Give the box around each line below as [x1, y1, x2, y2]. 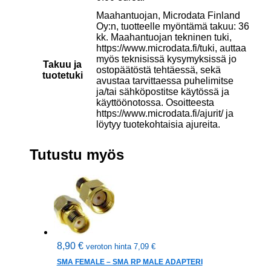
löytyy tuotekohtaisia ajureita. [96, 119, 220, 129]
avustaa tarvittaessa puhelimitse [96, 75, 233, 86]
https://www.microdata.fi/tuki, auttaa [96, 42, 246, 53]
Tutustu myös [29, 146, 124, 163]
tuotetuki [42, 70, 83, 80]
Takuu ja [43, 59, 82, 70]
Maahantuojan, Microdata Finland [96, 10, 240, 21]
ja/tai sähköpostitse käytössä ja [96, 86, 229, 97]
